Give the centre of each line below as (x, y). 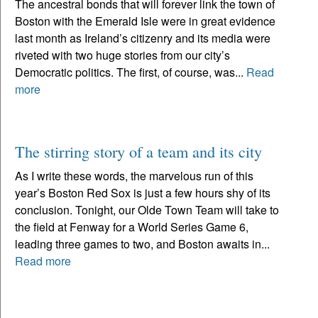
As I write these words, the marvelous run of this (134, 175)
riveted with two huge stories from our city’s (122, 55)
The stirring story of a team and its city (138, 151)
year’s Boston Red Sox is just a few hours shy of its (143, 192)
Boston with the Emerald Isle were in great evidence (145, 21)
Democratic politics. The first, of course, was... (131, 72)
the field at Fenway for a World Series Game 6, (132, 226)
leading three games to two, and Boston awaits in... (142, 243)
